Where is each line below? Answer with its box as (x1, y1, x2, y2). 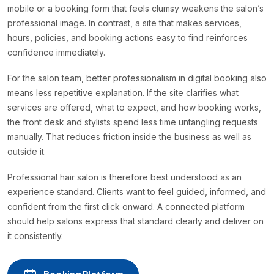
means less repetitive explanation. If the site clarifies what (7, 87, 239, 98)
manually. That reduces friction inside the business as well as (7, 131, 251, 143)
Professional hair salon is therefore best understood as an (7, 172, 242, 183)
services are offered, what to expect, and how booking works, (7, 102, 261, 113)
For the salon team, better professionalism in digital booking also (7, 73, 267, 84)
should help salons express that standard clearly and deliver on (7, 216, 264, 227)
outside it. (7, 146, 46, 157)
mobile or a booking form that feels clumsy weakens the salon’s (7, 3, 264, 14)
